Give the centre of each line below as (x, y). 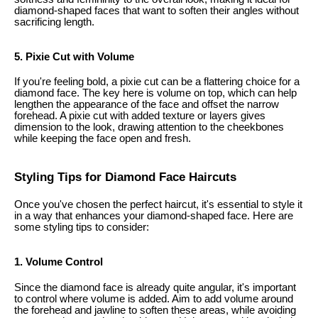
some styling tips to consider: (82, 227)
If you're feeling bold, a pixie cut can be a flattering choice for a (157, 82)
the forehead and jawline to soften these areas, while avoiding (155, 310)
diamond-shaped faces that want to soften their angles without (157, 10)
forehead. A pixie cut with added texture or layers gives (140, 116)
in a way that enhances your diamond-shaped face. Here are (154, 216)
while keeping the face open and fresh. (103, 139)
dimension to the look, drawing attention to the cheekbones (149, 127)
